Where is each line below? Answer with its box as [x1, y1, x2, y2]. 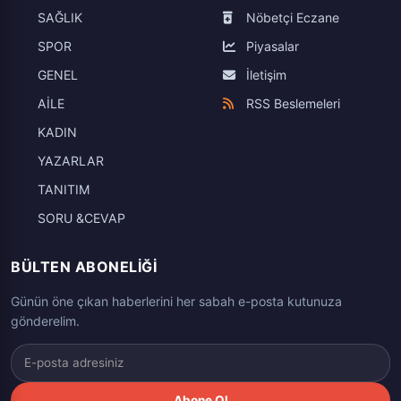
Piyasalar [243, 38, 299, 54]
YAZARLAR [38, 152, 104, 168]
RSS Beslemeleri [243, 95, 340, 111]
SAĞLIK [38, 9, 82, 25]
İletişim [243, 66, 286, 82]
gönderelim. [11, 312, 80, 328]
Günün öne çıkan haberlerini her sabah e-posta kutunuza [11, 293, 342, 309]
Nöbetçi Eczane [243, 9, 339, 25]
